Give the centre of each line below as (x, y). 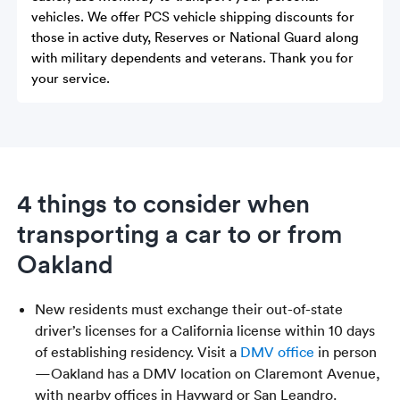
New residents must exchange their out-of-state (189, 308)
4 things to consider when (164, 202)
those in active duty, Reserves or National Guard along (196, 36)
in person (346, 351)
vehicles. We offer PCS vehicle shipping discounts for (193, 16)
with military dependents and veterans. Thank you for (193, 57)
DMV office (278, 351)
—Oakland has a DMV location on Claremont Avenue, (208, 373)
